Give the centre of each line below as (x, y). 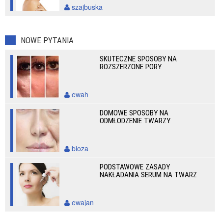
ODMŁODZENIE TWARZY (135, 121)
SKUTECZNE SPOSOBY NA (138, 59)
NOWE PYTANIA (47, 40)
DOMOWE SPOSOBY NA (134, 113)
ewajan (82, 202)
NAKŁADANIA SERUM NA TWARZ (149, 175)
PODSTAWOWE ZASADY (135, 167)
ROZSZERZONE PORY (131, 67)
